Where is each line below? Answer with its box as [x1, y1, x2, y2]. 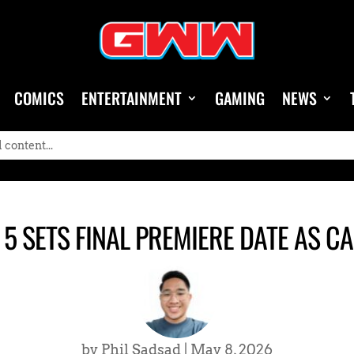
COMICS [14, 85, 64, 110]
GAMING [215, 85, 265, 110]
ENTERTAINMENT [81, 85, 182, 110]
